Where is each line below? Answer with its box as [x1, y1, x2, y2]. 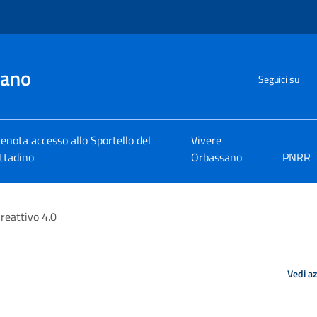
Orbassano [191, 149, 243, 166]
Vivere [191, 132, 222, 149]
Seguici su [258, 71, 299, 86]
